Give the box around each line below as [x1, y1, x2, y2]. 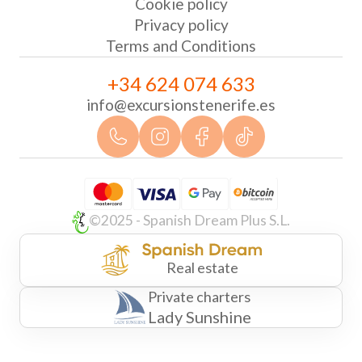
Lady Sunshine [147, 306, 251, 326]
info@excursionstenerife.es [86, 95, 276, 115]
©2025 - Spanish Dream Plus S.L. [88, 212, 290, 229]
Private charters [148, 287, 250, 305]
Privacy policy [133, 15, 229, 35]
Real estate [166, 258, 238, 276]
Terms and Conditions [106, 36, 256, 56]
